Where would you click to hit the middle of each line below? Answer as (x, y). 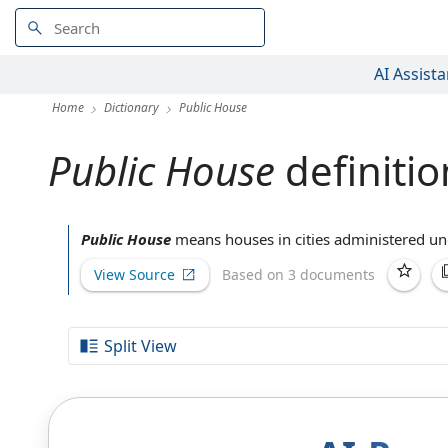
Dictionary (131, 107)
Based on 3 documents (298, 274)
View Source (134, 274)
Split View (140, 346)
